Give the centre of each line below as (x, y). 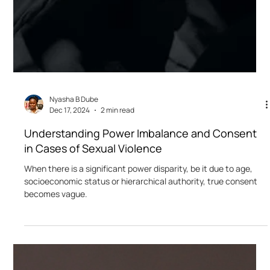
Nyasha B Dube (74, 220)
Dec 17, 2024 (70, 231)
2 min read (118, 231)
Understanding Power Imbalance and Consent (141, 254)
